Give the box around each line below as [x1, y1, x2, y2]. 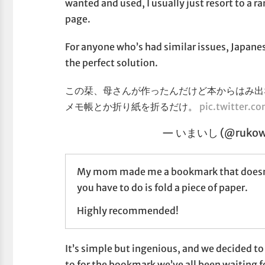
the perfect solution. [65, 57, 159, 69]
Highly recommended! [76, 205, 179, 217]
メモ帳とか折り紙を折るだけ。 [65, 101, 200, 113]
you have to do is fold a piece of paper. [76, 181, 248, 193]
